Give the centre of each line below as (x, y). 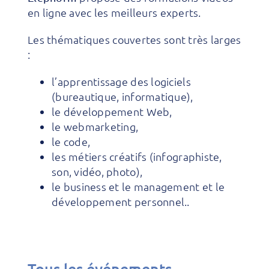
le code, (71, 141)
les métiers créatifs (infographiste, (137, 156)
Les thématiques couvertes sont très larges (134, 39)
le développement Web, (112, 111)
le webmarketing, (95, 126)
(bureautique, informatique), (122, 96)
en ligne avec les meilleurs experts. (114, 12)
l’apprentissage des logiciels (121, 81)
